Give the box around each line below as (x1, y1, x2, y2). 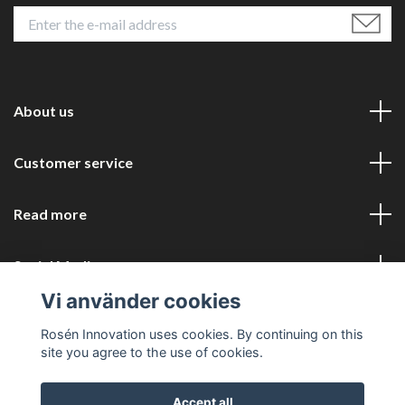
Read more (14, 205, 87, 223)
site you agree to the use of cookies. (40, 344, 263, 360)
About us (14, 102, 74, 120)
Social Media (14, 257, 99, 275)
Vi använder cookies (40, 288, 241, 314)
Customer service (14, 154, 133, 172)
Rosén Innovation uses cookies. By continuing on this (40, 325, 363, 342)
